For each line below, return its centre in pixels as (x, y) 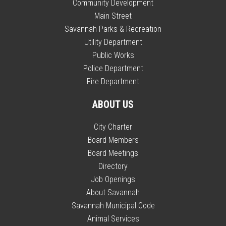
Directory (113, 166)
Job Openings (113, 179)
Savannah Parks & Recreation (113, 29)
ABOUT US (113, 104)
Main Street (113, 16)
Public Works (113, 55)
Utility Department (113, 42)
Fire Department (113, 81)
